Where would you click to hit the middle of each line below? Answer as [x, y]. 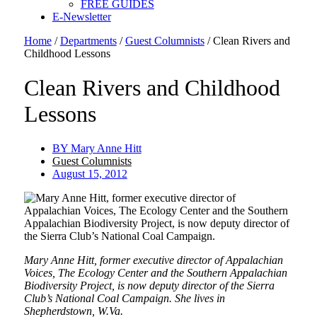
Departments [88, 40]
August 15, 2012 [90, 174]
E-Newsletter [81, 16]
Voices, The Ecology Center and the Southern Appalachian [155, 273]
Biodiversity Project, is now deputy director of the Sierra [149, 286]
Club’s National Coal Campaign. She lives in [124, 299]
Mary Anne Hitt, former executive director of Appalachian [153, 260]
